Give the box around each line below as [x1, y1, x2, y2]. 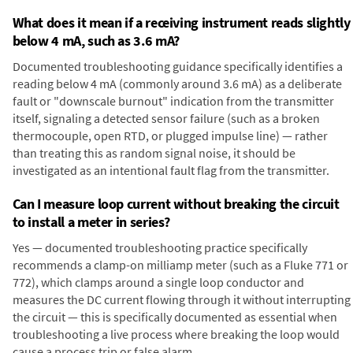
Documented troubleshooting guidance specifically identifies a [12, 58, 343, 75]
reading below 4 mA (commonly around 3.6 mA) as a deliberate [12, 76, 342, 92]
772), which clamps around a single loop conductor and [12, 274, 304, 291]
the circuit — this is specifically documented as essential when [12, 309, 337, 325]
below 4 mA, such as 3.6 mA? [12, 32, 180, 50]
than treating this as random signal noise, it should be [12, 145, 295, 162]
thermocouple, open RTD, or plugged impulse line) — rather [12, 128, 328, 144]
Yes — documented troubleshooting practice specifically [12, 240, 307, 256]
